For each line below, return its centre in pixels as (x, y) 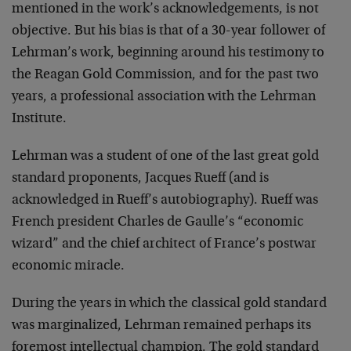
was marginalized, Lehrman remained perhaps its (161, 326)
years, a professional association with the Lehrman (164, 97)
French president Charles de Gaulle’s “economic (157, 223)
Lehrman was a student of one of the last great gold (165, 157)
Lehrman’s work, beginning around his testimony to (168, 53)
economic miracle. (68, 266)
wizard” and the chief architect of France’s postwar (164, 244)
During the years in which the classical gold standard (169, 304)
